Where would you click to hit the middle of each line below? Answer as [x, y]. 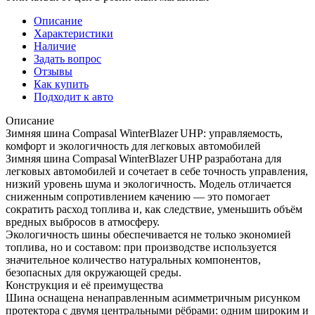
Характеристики [73, 33]
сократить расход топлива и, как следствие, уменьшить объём [154, 209]
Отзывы [53, 71]
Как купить [61, 84]
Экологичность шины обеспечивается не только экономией [148, 234]
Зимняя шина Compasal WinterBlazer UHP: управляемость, [144, 133]
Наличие [55, 46]
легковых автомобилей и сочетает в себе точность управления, [157, 171]
